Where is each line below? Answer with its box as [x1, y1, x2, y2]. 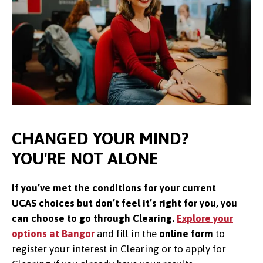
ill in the [120, 227, 159, 240]
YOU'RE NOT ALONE [12, 149, 159, 168]
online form [159, 227, 213, 240]
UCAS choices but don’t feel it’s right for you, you [12, 197, 237, 209]
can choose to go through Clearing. [12, 212, 177, 224]
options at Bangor [12, 227, 95, 240]
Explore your [177, 212, 233, 224]
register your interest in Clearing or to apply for [12, 242, 226, 255]
